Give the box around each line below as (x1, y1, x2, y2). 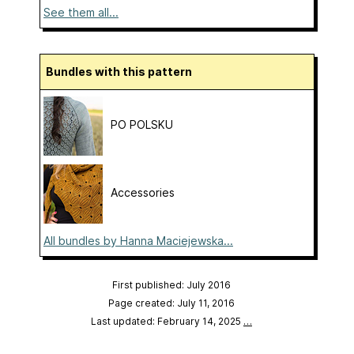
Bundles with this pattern (54, 65, 192, 79)
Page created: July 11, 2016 (108, 297, 235, 310)
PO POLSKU (111, 118, 173, 132)
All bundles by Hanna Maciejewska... (43, 234, 233, 248)
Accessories (111, 186, 175, 200)
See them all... (43, 6, 119, 20)
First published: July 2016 (112, 279, 231, 292)
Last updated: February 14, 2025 (91, 315, 243, 328)
